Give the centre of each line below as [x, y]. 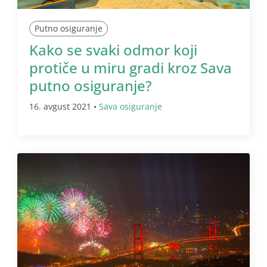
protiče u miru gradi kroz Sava [131, 67]
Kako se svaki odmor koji [113, 49]
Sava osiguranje [131, 106]
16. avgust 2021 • [64, 106]
